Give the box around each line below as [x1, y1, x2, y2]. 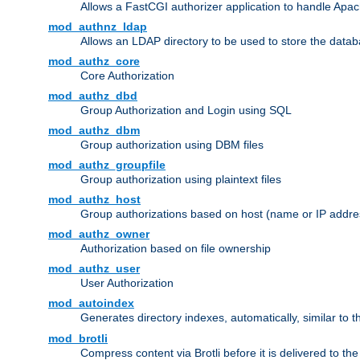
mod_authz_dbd [48, 89, 137, 103]
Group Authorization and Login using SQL [80, 104, 292, 117]
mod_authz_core [48, 55, 140, 68]
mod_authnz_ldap [48, 20, 147, 34]
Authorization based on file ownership [80, 242, 271, 256]
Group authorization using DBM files [80, 138, 264, 152]
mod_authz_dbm [48, 124, 140, 137]
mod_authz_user [48, 262, 140, 276]
